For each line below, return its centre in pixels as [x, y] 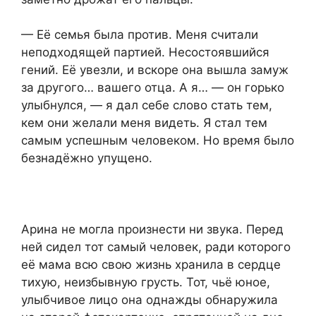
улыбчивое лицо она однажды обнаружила [150, 300]
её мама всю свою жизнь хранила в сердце [151, 265]
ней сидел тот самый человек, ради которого [156, 247]
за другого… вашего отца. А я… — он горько [153, 88]
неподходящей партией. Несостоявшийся [145, 53]
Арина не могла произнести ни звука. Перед [152, 230]
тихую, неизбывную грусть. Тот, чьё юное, [146, 282]
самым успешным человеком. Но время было [158, 141]
